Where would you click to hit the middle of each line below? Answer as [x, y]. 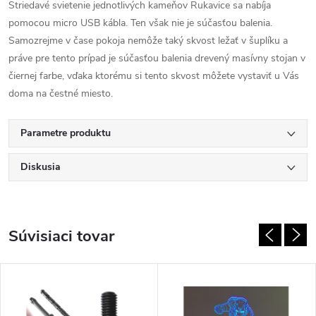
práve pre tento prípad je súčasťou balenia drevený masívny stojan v [157, 58]
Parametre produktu [66, 133]
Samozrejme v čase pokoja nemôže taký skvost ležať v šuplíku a [148, 41]
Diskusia [41, 167]
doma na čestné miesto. [61, 93]
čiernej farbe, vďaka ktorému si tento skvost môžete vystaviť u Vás [154, 76]
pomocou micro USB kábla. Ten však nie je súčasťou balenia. [140, 23]
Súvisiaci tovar [61, 236]
